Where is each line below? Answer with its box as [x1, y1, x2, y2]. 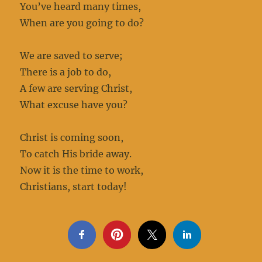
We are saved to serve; [20, 50, 123, 62]
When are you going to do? [20, 17, 144, 29]
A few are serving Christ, [20, 82, 133, 95]
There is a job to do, [20, 66, 112, 78]
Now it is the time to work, [20, 164, 144, 177]
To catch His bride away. [20, 148, 132, 160]
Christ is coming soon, [20, 132, 124, 144]
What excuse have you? [20, 99, 128, 111]
